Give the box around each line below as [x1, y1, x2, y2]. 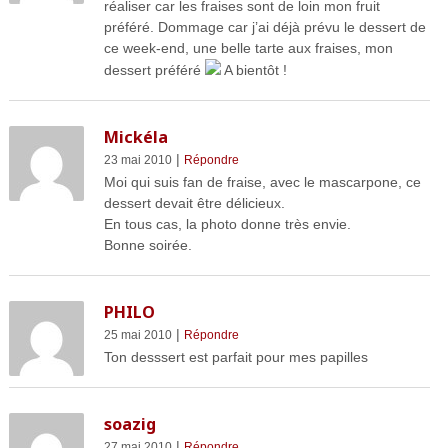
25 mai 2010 [103, 327, 172, 342]
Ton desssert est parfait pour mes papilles [103, 348, 368, 365]
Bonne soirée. [103, 236, 192, 253]
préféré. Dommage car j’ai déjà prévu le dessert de [103, 18, 426, 35]
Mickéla [103, 125, 168, 148]
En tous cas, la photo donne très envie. [103, 215, 351, 232]
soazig [103, 412, 156, 435]
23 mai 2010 [103, 152, 172, 167]
